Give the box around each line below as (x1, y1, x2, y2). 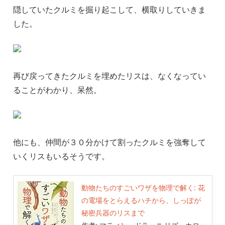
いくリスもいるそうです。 (13, 150, 109, 162)
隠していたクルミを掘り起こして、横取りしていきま (13, 4, 206, 15)
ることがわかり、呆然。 (13, 84, 101, 95)
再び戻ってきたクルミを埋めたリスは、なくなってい (13, 70, 206, 81)
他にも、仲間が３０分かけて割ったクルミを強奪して (13, 136, 206, 148)
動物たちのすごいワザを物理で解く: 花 (81, 183, 205, 193)
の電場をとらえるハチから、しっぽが (81, 195, 201, 205)
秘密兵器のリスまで (81, 208, 145, 218)
